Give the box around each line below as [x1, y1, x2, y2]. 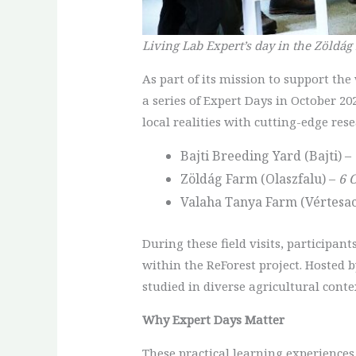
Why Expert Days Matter [141, 311, 284, 328]
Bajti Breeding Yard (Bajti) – [180, 147, 354, 165]
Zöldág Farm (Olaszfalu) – [180, 170, 339, 188]
